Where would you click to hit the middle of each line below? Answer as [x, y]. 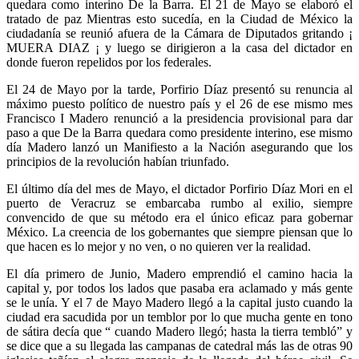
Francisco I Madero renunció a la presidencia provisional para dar [179, 118]
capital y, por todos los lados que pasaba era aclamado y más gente [179, 288]
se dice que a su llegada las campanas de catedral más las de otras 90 [179, 345]
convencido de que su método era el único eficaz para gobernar [179, 217]
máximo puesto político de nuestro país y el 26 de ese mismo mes [179, 103]
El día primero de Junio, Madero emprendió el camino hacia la [179, 273]
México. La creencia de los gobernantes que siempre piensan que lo [179, 232]
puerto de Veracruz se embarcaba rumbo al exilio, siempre [179, 203]
